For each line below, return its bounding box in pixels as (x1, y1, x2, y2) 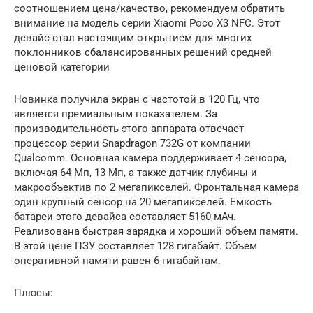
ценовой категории (14, 60, 110, 73)
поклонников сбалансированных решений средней (14, 45, 272, 59)
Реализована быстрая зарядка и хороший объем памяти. (14, 224, 298, 238)
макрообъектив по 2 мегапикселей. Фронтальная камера (14, 180, 299, 194)
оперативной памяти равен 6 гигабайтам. (14, 254, 221, 267)
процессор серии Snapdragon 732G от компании (14, 136, 251, 150)
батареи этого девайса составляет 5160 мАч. (14, 210, 236, 223)
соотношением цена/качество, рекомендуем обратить (14, 1, 285, 15)
